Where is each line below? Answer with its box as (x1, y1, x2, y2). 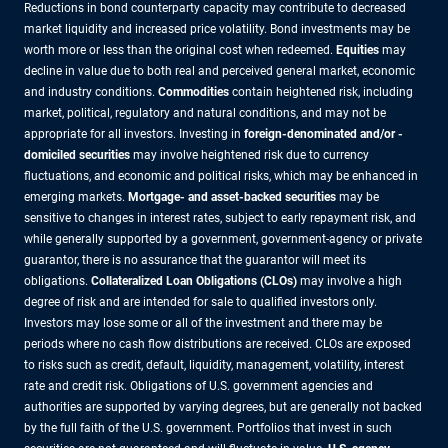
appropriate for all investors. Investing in (24, 126, 244, 141)
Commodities (158, 84, 229, 99)
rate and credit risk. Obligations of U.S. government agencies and (24, 378, 373, 393)
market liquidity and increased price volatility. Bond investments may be (24, 21, 410, 36)
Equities (336, 42, 382, 57)
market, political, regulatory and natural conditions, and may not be (24, 105, 386, 120)
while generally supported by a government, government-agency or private (24, 231, 422, 246)
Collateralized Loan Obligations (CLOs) (91, 273, 297, 288)
